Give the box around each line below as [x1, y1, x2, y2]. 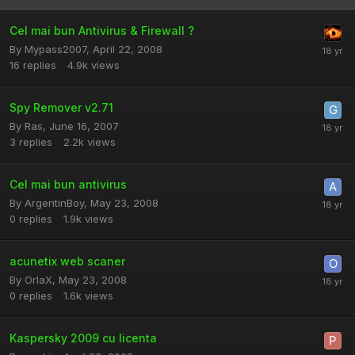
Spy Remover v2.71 [10, 101, 113, 114]
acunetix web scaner [10, 254, 125, 268]
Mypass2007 [25, 43, 86, 55]
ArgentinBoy [25, 197, 84, 209]
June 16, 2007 [49, 120, 119, 132]
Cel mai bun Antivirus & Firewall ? [10, 24, 194, 37]
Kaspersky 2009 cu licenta [10, 331, 157, 345]
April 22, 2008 [93, 43, 162, 55]
